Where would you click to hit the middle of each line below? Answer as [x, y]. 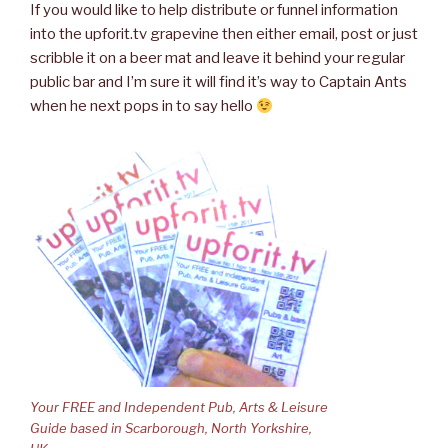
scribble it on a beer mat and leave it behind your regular [217, 58]
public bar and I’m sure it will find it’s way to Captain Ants [218, 82]
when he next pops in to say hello [143, 106]
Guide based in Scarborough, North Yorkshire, [171, 428]
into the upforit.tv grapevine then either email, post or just [224, 34]
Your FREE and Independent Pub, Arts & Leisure [179, 407]
